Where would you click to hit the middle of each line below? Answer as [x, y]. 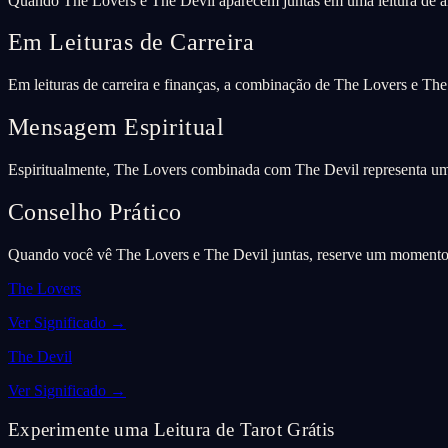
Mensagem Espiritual [116, 127]
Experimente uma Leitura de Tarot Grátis [171, 429]
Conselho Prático [95, 212]
